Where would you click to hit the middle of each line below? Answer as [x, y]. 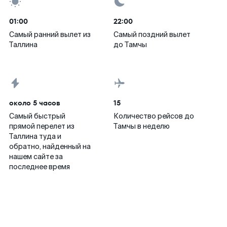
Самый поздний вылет [152, 34]
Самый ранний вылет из [50, 34]
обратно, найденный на [50, 146]
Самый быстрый [37, 116]
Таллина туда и [35, 136]
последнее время [40, 167]
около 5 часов [35, 103]
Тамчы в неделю [142, 126]
